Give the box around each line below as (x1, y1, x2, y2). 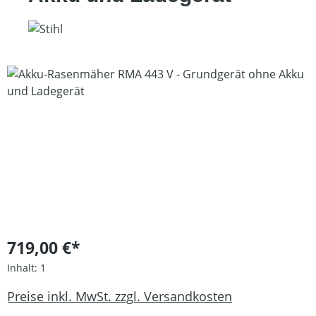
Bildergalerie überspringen (6, 66, 149, 81)
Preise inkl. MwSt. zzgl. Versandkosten (7, 287, 232, 305)
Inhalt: (7, 261, 40, 274)
